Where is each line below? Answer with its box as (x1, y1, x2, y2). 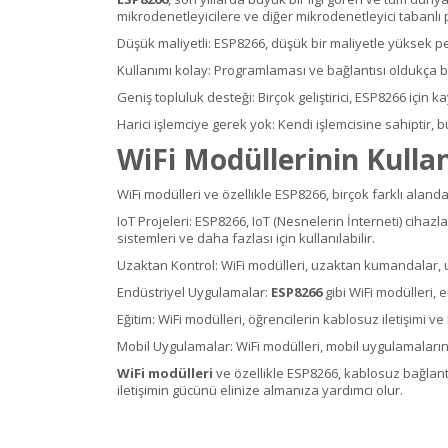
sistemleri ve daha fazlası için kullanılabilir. (117, 228, 375, 247)
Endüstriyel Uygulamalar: (117, 282, 271, 301)
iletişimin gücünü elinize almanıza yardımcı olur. (117, 380, 403, 399)
